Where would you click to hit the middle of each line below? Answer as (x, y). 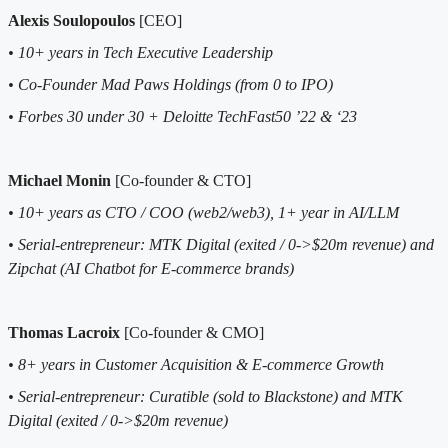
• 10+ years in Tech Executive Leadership (140, 53)
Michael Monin (59, 181)
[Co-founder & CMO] (194, 333)
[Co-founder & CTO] (181, 181)
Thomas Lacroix (66, 333)
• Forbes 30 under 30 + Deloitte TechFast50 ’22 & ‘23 (182, 117)
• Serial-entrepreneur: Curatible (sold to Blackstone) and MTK (205, 397)
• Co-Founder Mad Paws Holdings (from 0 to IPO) (170, 85)
